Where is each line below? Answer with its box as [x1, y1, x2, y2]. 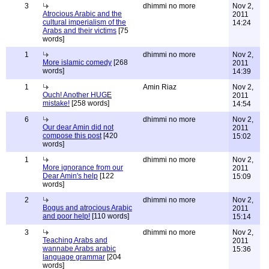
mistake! [43, 99, 70, 107]
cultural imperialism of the [43, 18, 126, 26]
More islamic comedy [43, 58, 112, 67]
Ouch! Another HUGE [43, 91, 112, 99]
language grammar [43, 253, 105, 261]
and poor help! [43, 212, 90, 220]
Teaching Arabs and [43, 236, 107, 244]
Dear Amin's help [43, 172, 98, 180]
